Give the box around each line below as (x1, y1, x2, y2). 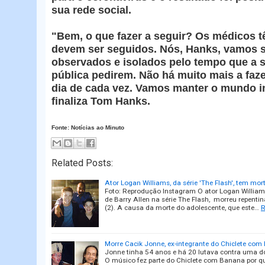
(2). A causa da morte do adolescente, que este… (105, 203, 259, 212)
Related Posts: (51, 157, 113, 169)
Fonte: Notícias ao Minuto (51, 124, 124, 131)
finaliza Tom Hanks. (51, 95, 153, 107)
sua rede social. (51, 4, 131, 16)
